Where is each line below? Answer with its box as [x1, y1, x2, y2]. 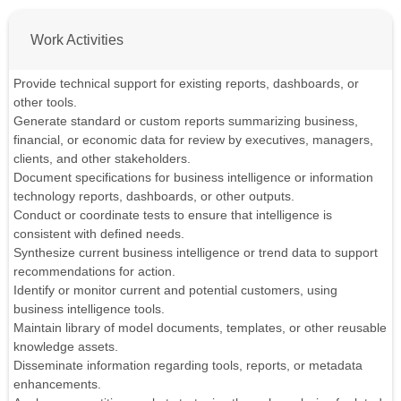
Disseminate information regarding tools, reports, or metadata [13, 358, 363, 373]
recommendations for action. [13, 264, 175, 279]
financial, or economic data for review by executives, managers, [13, 132, 373, 148]
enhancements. [13, 377, 101, 392]
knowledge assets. [13, 339, 118, 354]
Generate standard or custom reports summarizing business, [13, 114, 358, 129]
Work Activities [30, 31, 124, 48]
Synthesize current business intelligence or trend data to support [13, 245, 378, 260]
